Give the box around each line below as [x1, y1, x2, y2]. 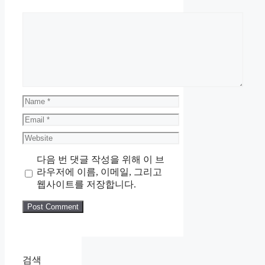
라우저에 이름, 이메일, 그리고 [36, 167, 162, 177]
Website [22, 131, 51, 142]
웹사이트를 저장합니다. [36, 179, 136, 190]
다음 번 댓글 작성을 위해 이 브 [36, 154, 164, 165]
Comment [22, 12, 59, 22]
